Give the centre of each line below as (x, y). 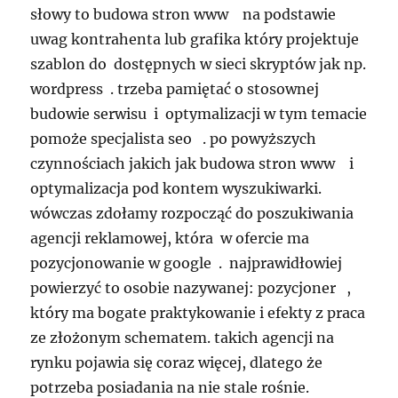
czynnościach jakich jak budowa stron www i (192, 164)
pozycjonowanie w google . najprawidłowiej (187, 263)
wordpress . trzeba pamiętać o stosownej (175, 89)
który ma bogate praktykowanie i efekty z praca (198, 313)
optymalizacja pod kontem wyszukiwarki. (176, 189)
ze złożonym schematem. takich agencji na (183, 338)
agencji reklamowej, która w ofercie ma (170, 239)
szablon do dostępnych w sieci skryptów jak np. (199, 64)
